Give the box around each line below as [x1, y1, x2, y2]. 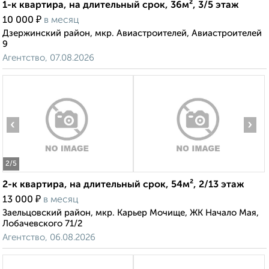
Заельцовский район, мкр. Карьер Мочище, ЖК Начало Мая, [2, 208, 259, 218]
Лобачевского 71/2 [2, 219, 83, 229]
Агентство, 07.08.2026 [2, 53, 94, 63]
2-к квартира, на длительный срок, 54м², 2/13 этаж [2, 180, 244, 190]
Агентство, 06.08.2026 [2, 233, 95, 243]
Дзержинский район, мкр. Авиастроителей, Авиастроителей [2, 29, 262, 38]
